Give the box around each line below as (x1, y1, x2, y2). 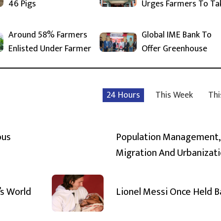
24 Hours (107, 88, 140, 103)
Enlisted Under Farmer (8, 41, 91, 56)
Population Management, (116, 128, 220, 146)
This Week (155, 88, 193, 103)
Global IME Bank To (142, 28, 212, 42)
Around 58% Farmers (8, 28, 87, 42)
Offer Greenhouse (142, 41, 207, 56)
